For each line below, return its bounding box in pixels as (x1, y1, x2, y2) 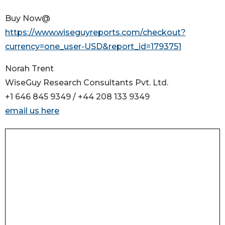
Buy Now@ (5, 14, 50, 24)
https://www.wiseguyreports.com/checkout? (5, 28, 186, 38)
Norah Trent (5, 64, 54, 74)
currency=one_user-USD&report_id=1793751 (5, 42, 181, 52)
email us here (5, 106, 59, 116)
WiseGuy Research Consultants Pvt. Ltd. (5, 78, 168, 88)
